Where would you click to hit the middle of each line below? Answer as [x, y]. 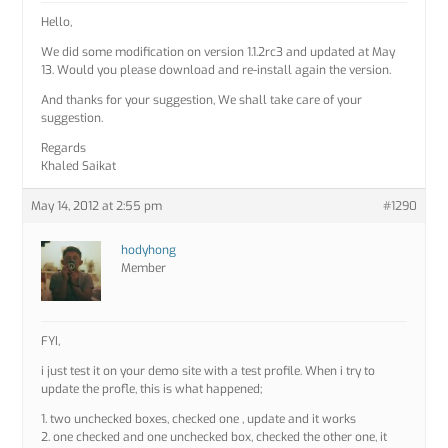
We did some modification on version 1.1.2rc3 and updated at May [218, 52]
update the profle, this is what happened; [152, 389]
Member [144, 268]
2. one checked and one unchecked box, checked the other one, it [214, 437]
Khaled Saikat [79, 166]
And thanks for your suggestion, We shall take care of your [202, 100]
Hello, [57, 22]
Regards [64, 148]
